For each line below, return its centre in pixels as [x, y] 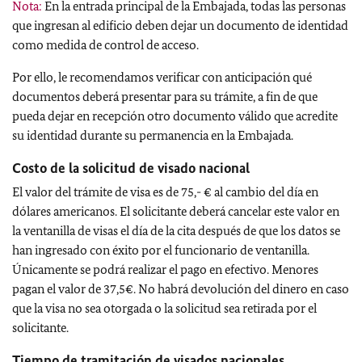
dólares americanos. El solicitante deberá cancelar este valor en [176, 211]
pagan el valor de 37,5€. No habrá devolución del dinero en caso [181, 289]
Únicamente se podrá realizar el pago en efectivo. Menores [165, 269]
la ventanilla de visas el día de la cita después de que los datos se [176, 231]
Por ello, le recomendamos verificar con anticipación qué [162, 77]
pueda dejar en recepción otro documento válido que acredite [175, 116]
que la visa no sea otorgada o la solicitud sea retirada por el [164, 308]
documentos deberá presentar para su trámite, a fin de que [165, 97]
